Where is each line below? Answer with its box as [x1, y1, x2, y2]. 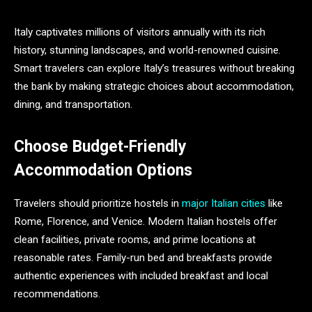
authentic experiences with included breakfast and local [14, 270, 268, 283]
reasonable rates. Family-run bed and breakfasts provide [14, 251, 272, 265]
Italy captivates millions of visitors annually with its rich [14, 26, 265, 38]
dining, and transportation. [14, 98, 132, 111]
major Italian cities [182, 197, 268, 210]
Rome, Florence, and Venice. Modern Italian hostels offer [14, 215, 277, 228]
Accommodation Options [14, 161, 192, 180]
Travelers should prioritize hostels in [14, 197, 182, 210]
